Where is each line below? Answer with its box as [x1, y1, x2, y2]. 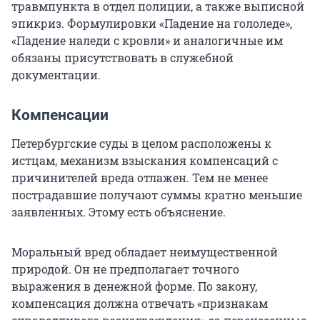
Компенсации [11, 106, 109, 124]
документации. [11, 67, 101, 83]
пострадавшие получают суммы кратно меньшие [11, 187, 302, 203]
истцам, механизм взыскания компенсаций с [11, 153, 278, 169]
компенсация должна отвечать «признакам [11, 296, 268, 311]
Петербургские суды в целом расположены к [11, 136, 271, 151]
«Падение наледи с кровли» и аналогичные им [11, 33, 283, 49]
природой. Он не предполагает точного [11, 261, 239, 277]
